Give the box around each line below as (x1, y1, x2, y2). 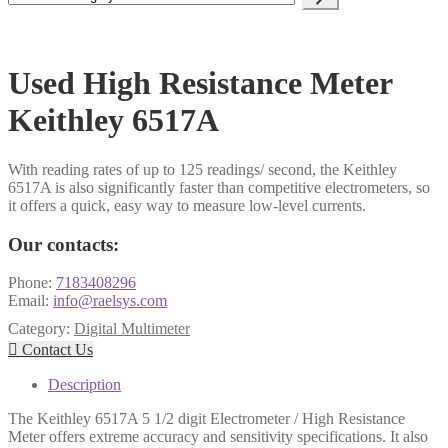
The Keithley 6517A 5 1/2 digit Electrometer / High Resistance (8, 410, 405, 428)
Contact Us (18, 341, 93, 359)
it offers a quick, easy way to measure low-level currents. (8, 196, 366, 214)
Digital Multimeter (74, 320, 190, 338)
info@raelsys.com (53, 292, 167, 310)
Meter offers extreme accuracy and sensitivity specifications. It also (8, 428, 428, 446)
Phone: (8, 274, 56, 292)
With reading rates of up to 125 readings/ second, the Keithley (8, 160, 397, 178)
